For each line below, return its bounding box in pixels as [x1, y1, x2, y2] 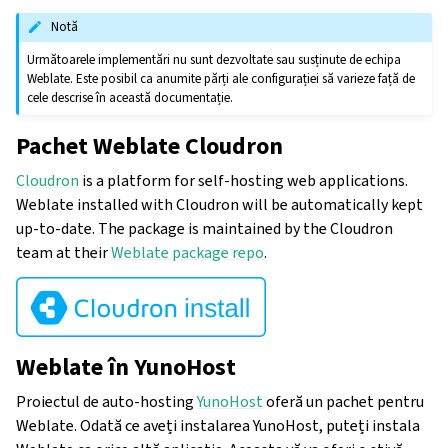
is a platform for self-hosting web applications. [79, 169, 408, 191]
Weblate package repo [111, 241, 264, 263]
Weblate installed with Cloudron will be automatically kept [16, 193, 423, 215]
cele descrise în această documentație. [27, 88, 234, 106]
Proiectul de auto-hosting [16, 390, 197, 412]
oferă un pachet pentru [263, 390, 424, 412]
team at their [16, 241, 111, 263]
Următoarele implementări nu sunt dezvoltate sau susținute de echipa [27, 50, 402, 68]
